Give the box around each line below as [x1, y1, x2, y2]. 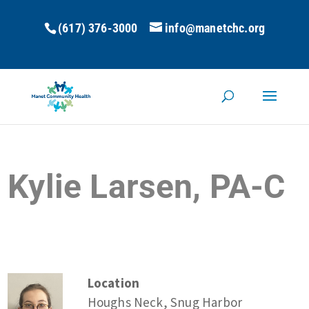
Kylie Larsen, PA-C [8, 168, 286, 206]
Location [87, 274, 140, 291]
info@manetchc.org [165, 21, 266, 35]
